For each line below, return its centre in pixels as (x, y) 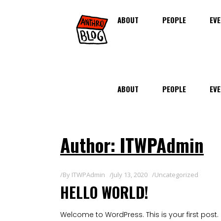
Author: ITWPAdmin (132, 145)
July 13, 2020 (130, 175)
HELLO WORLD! (104, 192)
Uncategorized (176, 175)
